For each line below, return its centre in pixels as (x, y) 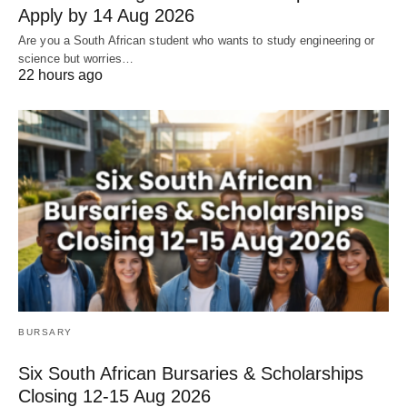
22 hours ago (60, 75)
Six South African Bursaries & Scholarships (191, 373)
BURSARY (45, 332)
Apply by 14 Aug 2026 (106, 16)
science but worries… (76, 59)
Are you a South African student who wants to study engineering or (197, 41)
